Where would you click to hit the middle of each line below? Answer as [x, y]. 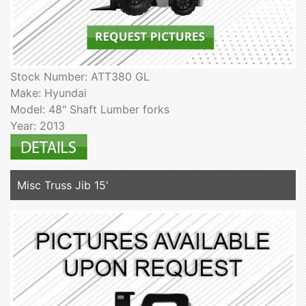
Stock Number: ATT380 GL [80, 77]
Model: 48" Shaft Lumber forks [90, 110]
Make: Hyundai [48, 93]
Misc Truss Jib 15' [63, 185]
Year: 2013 [38, 126]
